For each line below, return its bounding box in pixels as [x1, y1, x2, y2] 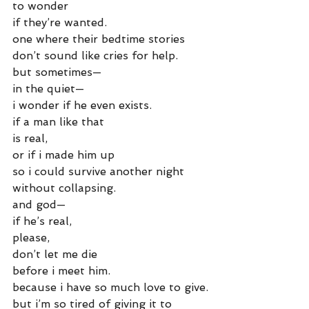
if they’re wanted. [12, 16, 107, 29]
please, [12, 231, 50, 244]
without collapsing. [12, 181, 116, 195]
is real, [12, 132, 48, 145]
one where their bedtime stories [12, 32, 185, 46]
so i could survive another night [12, 165, 184, 178]
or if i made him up [12, 148, 114, 161]
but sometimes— [12, 66, 101, 79]
